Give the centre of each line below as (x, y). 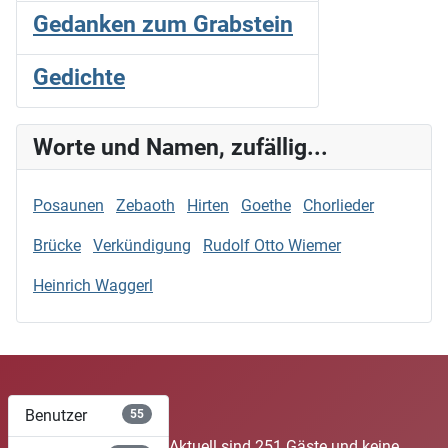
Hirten (208, 205)
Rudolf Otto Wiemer (272, 245)
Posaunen (68, 205)
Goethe (266, 205)
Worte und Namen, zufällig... (180, 146)
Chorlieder (338, 205)
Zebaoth (145, 205)
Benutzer (56, 415)
